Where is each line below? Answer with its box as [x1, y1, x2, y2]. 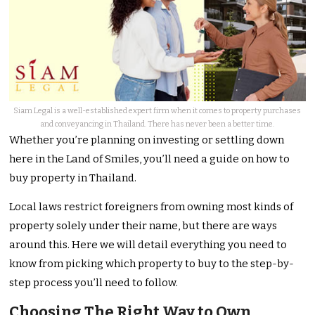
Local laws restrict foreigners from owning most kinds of [9, 200, 294, 214]
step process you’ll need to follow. [9, 276, 179, 290]
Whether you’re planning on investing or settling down [9, 134, 285, 147]
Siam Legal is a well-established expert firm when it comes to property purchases [13, 106, 302, 116]
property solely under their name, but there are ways [9, 219, 278, 233]
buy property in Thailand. [9, 172, 137, 185]
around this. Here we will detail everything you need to [9, 238, 288, 252]
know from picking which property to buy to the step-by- [9, 257, 295, 271]
